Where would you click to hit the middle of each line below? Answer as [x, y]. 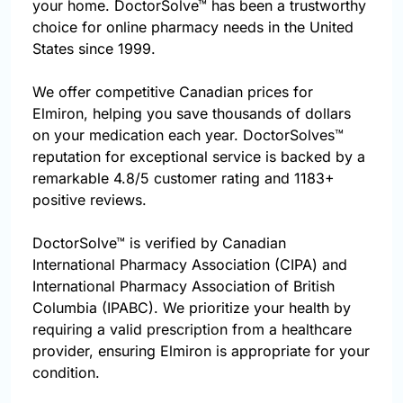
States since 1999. [94, 49]
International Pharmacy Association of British [184, 287]
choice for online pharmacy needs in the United [193, 27]
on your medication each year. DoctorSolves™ [188, 135]
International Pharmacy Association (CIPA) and [190, 265]
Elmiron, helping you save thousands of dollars [192, 114]
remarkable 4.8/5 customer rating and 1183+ [184, 179]
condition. [66, 373]
